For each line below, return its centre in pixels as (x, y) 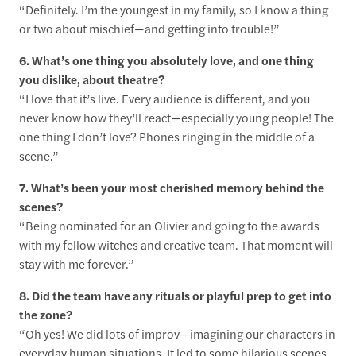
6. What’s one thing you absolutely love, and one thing (167, 60)
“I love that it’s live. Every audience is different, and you (165, 98)
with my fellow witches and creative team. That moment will (176, 244)
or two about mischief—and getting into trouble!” (150, 28)
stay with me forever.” (77, 263)
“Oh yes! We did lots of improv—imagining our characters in (178, 333)
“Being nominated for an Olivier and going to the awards (170, 225)
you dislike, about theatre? (92, 79)
